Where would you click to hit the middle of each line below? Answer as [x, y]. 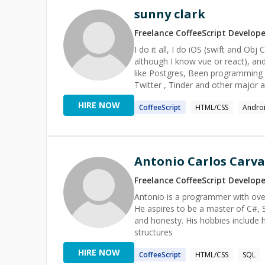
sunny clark [170, 14]
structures [153, 232]
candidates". [158, 97]
